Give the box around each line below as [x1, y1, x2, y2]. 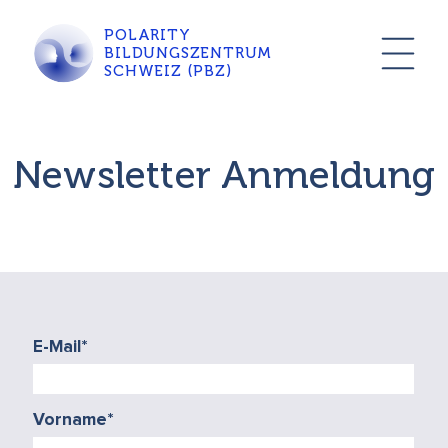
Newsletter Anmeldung [13, 152, 435, 199]
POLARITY [104, 26, 191, 45]
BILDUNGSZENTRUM [104, 44, 273, 63]
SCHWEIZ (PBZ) [104, 62, 232, 81]
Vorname [33, 410, 108, 429]
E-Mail [33, 337, 82, 356]
